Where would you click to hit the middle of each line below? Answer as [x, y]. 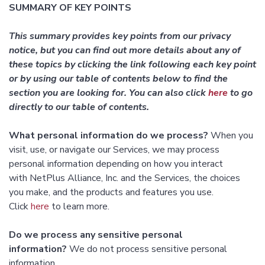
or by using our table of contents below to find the [118, 79]
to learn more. [79, 207]
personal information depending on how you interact [116, 164]
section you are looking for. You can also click [109, 93]
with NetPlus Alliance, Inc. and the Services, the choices [125, 178]
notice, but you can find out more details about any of [125, 51]
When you [231, 136]
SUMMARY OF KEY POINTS [70, 8]
